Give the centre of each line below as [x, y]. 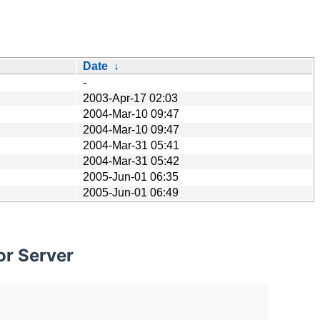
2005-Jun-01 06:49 [131, 192]
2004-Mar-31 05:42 [131, 161]
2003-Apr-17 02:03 [130, 98]
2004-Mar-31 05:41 [131, 145]
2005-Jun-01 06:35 [131, 176]
